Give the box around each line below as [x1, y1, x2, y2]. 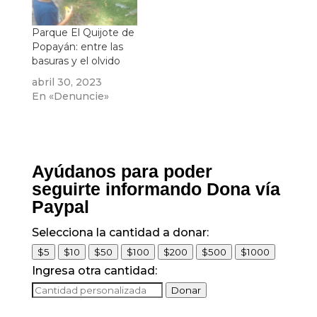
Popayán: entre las [31, 40, 123, 54]
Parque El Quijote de [31, 26, 134, 40]
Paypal [31, 197, 89, 217]
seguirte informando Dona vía [31, 179, 280, 200]
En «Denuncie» [31, 90, 109, 103]
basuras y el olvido [31, 54, 120, 68]
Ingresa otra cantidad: [31, 264, 157, 278]
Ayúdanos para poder [31, 161, 212, 182]
